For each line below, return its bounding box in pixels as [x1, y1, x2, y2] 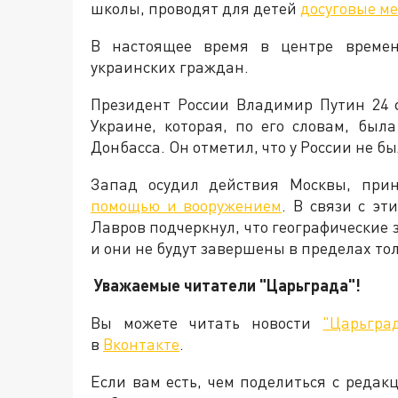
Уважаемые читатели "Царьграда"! [94, 275, 361, 295]
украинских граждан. [91, 57, 249, 76]
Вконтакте [103, 334, 179, 354]
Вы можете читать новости [91, 313, 323, 332]
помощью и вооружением [91, 195, 283, 215]
